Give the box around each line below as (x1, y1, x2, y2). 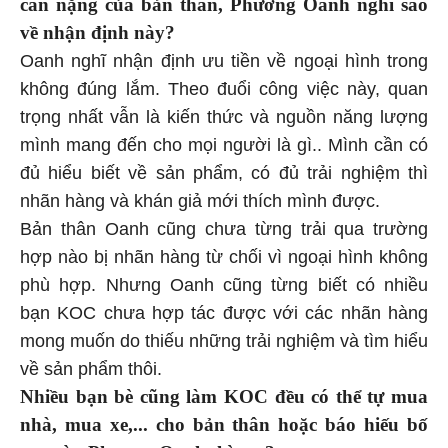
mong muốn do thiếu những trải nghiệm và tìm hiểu (20, 330, 428, 351)
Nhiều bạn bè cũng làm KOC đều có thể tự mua (20, 385, 428, 407)
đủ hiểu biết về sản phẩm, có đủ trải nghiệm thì (20, 162, 428, 183)
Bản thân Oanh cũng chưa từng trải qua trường (20, 218, 428, 239)
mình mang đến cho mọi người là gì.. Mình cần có (20, 134, 428, 155)
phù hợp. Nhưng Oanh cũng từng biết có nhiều (20, 274, 428, 295)
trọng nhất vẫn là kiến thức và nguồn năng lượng (20, 106, 428, 127)
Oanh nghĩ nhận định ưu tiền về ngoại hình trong (20, 50, 428, 71)
